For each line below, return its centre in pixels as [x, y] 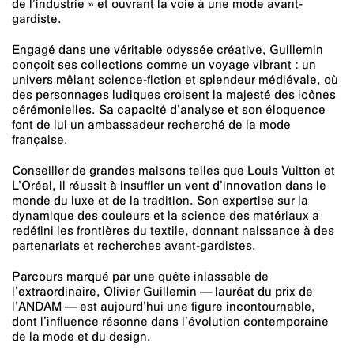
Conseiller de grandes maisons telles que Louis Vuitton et [173, 172]
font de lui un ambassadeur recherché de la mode [151, 126]
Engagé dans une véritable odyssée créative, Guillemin [168, 51]
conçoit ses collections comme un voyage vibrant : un [164, 66]
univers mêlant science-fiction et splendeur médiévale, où [175, 81]
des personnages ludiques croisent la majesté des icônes [174, 96]
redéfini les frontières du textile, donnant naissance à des [173, 232]
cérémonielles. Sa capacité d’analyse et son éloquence [169, 111]
